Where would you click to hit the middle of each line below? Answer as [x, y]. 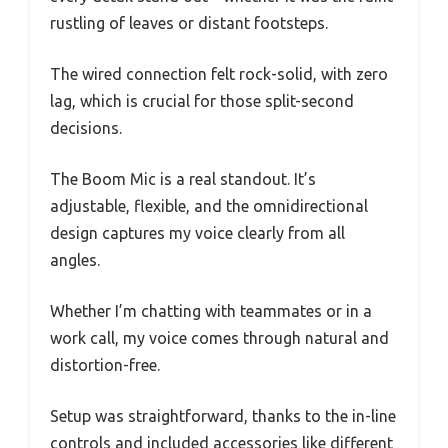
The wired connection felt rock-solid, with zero [219, 73]
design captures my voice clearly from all [197, 232]
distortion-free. [105, 364]
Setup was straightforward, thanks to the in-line [223, 415]
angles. [75, 259]
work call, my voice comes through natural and [219, 337]
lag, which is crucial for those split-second [202, 100]
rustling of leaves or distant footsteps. [189, 22]
